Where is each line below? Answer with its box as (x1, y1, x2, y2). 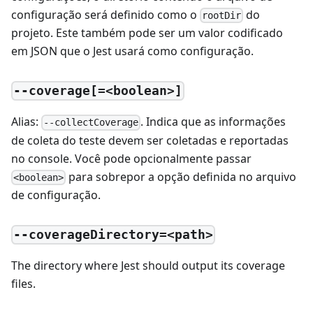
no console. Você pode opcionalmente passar (11, 150, 252, 166)
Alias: (11, 114, 41, 130)
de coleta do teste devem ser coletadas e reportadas (11, 132, 289, 148)
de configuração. (11, 187, 101, 203)
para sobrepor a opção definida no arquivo (66, 168, 297, 184)
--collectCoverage (43, 117, 139, 129)
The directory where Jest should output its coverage (11, 258, 285, 274)
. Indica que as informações (140, 114, 286, 130)
